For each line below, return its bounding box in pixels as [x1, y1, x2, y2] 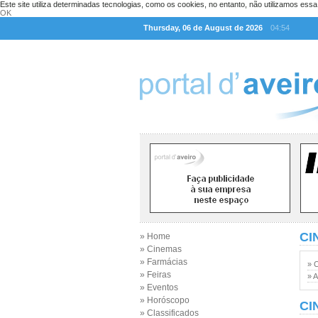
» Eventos [140, 283, 178, 292]
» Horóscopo [140, 295, 190, 305]
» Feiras [140, 270, 171, 280]
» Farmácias [140, 257, 187, 267]
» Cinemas [140, 244, 182, 254]
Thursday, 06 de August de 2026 [143, 23, 263, 32]
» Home [140, 231, 170, 241]
